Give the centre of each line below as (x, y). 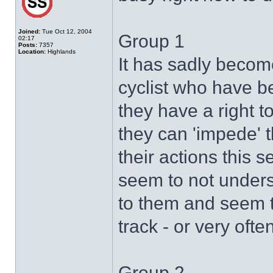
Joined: (29, 31)
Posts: (28, 45)
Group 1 (151, 41)
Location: (32, 51)
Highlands (61, 51)
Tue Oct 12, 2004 (66, 31)
